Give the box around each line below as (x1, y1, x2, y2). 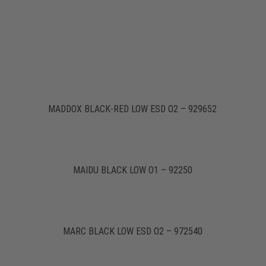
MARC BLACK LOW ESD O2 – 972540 (62, 226, 202, 237)
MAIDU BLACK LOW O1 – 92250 (72, 164, 192, 176)
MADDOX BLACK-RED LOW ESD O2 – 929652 (48, 103, 217, 115)
